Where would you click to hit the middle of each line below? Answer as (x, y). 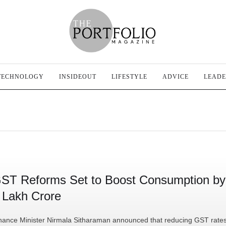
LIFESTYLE (129, 76)
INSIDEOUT (78, 76)
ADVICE (176, 76)
